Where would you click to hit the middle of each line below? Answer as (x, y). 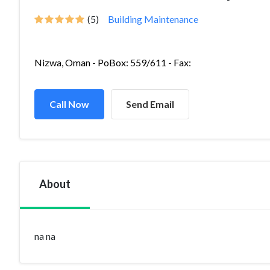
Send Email (150, 104)
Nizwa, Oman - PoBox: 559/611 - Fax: (113, 62)
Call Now (69, 104)
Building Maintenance (153, 19)
